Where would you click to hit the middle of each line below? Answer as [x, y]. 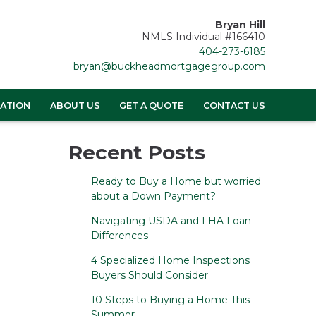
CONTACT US [234, 105]
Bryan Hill [240, 25]
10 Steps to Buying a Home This [170, 300]
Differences [119, 236]
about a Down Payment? [153, 196]
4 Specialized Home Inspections [170, 261]
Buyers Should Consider [149, 275]
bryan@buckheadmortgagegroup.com [169, 66]
